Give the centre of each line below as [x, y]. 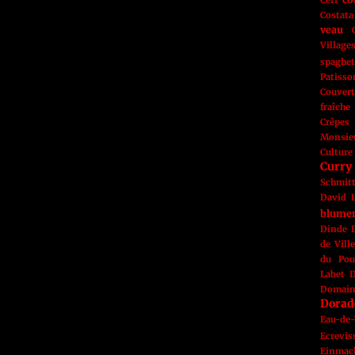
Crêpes [335, 122]
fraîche [335, 107]
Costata [337, 15]
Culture [336, 152]
